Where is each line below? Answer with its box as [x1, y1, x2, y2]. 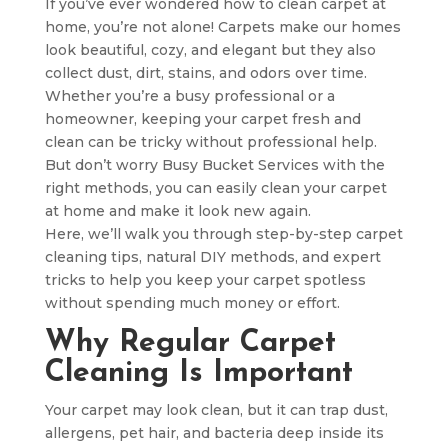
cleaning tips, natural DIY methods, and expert [44, 248, 381, 266]
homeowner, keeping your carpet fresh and [44, 110, 361, 128]
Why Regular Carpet [44, 328, 336, 359]
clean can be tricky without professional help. [44, 133, 377, 151]
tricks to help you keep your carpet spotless [44, 271, 366, 289]
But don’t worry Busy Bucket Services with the [44, 156, 385, 174]
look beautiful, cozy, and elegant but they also [44, 41, 376, 59]
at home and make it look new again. [44, 202, 311, 220]
